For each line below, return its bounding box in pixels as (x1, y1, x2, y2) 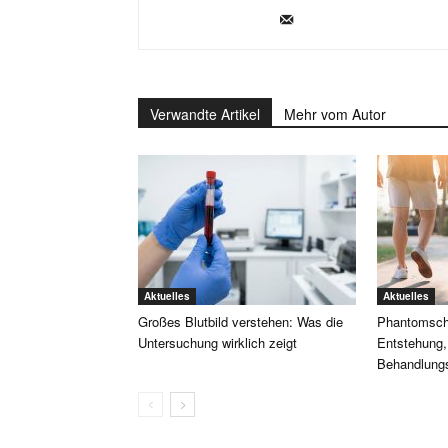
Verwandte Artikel (150, 103, 260, 124)
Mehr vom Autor (284, 103, 386, 124)
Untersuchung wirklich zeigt (138, 332, 297, 352)
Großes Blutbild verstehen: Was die (138, 311, 343, 331)
